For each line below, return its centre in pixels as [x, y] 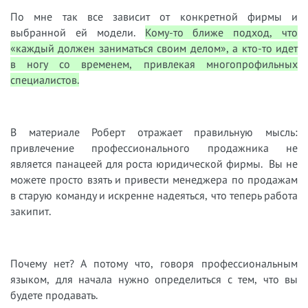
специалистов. [45, 80]
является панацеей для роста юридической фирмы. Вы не [154, 164]
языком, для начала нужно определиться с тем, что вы [154, 279]
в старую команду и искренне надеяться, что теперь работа [154, 196]
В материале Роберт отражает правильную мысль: [154, 132]
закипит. [31, 211]
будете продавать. [54, 295]
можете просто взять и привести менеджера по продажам [154, 180]
